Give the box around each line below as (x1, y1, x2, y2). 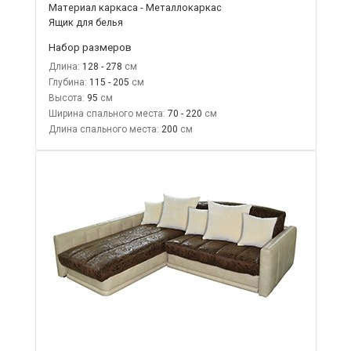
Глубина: (48, 76, 87, 88)
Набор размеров (48, 40, 132, 53)
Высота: (48, 92, 85, 103)
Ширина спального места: (48, 107, 165, 119)
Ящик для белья (48, 16, 123, 28)
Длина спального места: (48, 123, 159, 135)
